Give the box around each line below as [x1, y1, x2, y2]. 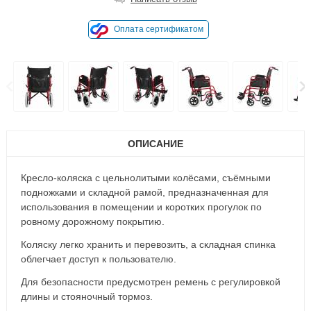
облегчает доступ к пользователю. [20, 253, 176, 264]
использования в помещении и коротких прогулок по [20, 201, 262, 212]
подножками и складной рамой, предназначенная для [20, 187, 269, 198]
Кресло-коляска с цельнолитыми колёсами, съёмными [20, 172, 271, 183]
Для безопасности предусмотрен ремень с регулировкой [20, 276, 280, 287]
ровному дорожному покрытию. [20, 216, 165, 227]
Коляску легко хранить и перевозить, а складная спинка [20, 239, 276, 250]
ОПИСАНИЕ [127, 138, 183, 149]
